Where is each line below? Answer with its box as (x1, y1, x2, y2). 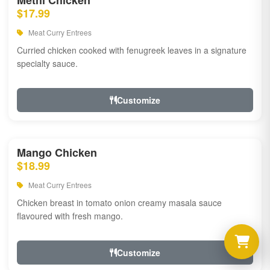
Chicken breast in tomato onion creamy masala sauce (17, 196, 222, 209)
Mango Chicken (17, 145, 97, 160)
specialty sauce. (17, 57, 78, 69)
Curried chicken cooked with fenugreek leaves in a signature (17, 44, 246, 56)
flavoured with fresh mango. (17, 210, 123, 222)
